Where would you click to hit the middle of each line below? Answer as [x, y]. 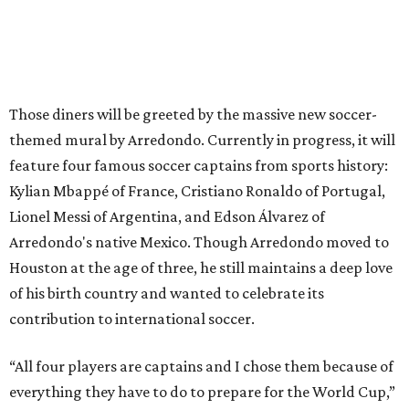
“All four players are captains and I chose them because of [201, 366]
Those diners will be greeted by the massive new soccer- [193, 114]
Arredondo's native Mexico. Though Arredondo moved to [199, 241]
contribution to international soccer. [132, 318]
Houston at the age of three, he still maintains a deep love [201, 267]
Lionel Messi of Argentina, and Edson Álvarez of [167, 216]
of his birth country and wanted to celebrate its [167, 293]
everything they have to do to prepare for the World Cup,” [202, 391]
